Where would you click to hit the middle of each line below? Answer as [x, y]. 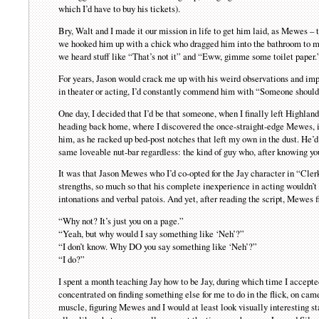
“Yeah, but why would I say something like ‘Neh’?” [152, 234]
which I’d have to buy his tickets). [120, 9]
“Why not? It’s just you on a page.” [121, 221]
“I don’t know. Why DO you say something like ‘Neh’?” [158, 247]
